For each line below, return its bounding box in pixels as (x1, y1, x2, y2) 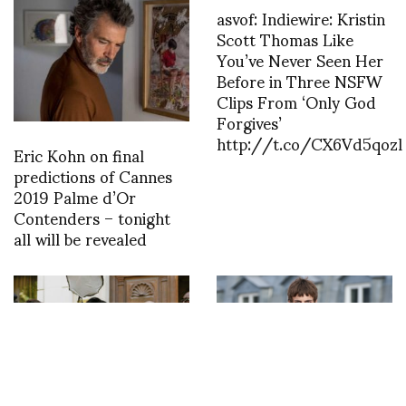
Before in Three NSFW (217, 55, 382, 104)
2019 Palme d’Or (14, 171, 136, 220)
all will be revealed (14, 213, 147, 262)
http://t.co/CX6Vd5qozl (217, 118, 402, 167)
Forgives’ (217, 97, 282, 146)
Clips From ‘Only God (217, 76, 376, 125)
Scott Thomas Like (217, 14, 353, 63)
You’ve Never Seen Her (217, 34, 383, 83)
